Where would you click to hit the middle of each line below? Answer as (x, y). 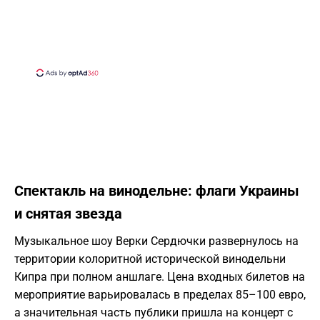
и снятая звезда (68, 214)
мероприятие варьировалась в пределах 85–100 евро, (160, 295)
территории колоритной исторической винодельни (150, 259)
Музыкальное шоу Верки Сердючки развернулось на (156, 241)
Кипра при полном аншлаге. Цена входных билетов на (160, 277)
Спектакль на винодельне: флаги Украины (157, 191)
